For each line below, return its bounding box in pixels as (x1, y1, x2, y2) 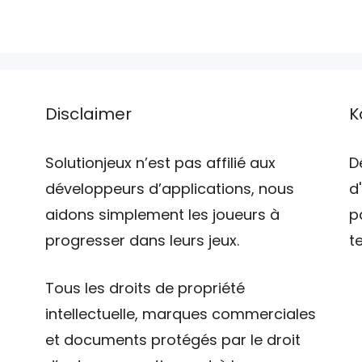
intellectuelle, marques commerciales (44, 304, 316, 325)
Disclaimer (44, 103, 132, 126)
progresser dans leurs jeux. (44, 230, 239, 251)
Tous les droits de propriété (44, 278, 245, 299)
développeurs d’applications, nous (44, 179, 294, 200)
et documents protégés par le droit (44, 330, 301, 351)
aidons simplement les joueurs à (44, 204, 280, 225)
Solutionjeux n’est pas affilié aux (44, 153, 276, 174)
